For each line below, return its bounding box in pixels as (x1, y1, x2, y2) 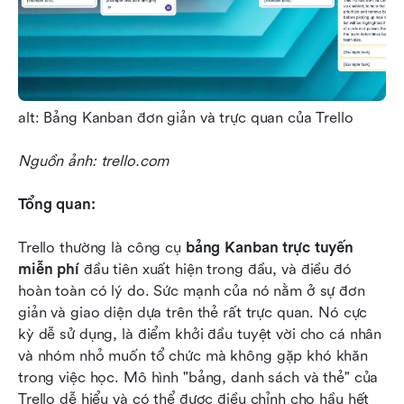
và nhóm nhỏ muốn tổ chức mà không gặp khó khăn (18, 346, 369, 364)
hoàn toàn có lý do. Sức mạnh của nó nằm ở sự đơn (18, 281, 365, 299)
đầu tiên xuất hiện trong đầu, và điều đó (78, 260, 352, 278)
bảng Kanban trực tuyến (185, 238, 353, 256)
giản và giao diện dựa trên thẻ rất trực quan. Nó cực (18, 303, 368, 321)
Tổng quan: (18, 195, 96, 213)
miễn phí (18, 260, 79, 278)
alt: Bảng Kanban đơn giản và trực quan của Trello (18, 108, 353, 126)
